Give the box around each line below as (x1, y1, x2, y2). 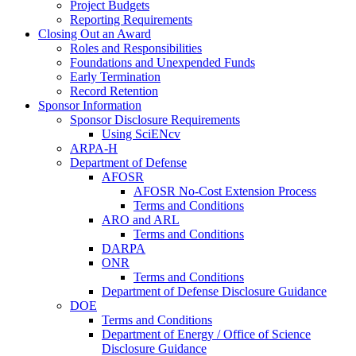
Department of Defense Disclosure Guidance (102, 284, 327, 299)
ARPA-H (70, 141, 118, 156)
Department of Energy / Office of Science (102, 327, 311, 342)
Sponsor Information (38, 99, 141, 113)
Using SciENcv (102, 127, 180, 141)
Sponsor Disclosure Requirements (70, 113, 240, 127)
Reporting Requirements (70, 13, 192, 27)
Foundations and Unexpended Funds (70, 56, 255, 70)
